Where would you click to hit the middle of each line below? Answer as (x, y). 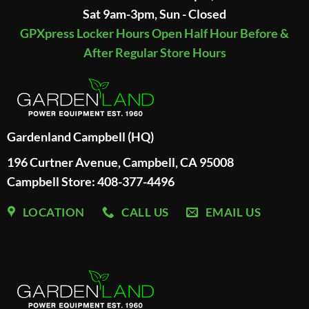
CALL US (145, 212)
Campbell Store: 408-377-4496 (90, 181)
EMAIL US (233, 212)
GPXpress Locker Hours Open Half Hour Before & (154, 33)
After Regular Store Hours (154, 52)
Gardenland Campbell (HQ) (80, 136)
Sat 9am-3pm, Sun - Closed (154, 13)
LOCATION (54, 212)
